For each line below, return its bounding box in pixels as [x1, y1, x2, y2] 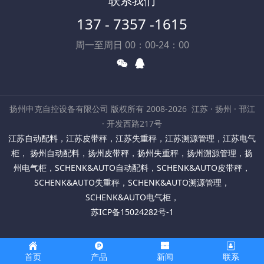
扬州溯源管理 [187, 147, 236, 159]
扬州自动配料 [28, 147, 80, 159]
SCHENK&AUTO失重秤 [34, 176, 120, 188]
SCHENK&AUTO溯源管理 [128, 176, 222, 188]
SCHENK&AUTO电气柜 [85, 191, 171, 203]
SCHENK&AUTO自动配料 [55, 161, 148, 173]
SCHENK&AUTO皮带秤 [157, 161, 242, 173]
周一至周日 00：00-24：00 [75, 38, 189, 51]
